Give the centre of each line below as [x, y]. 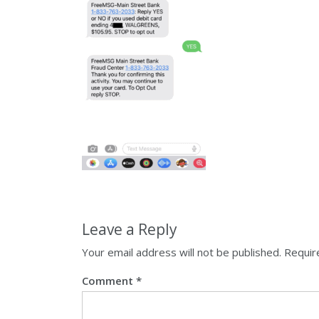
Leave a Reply [130, 230]
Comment [109, 281]
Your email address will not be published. [182, 252]
